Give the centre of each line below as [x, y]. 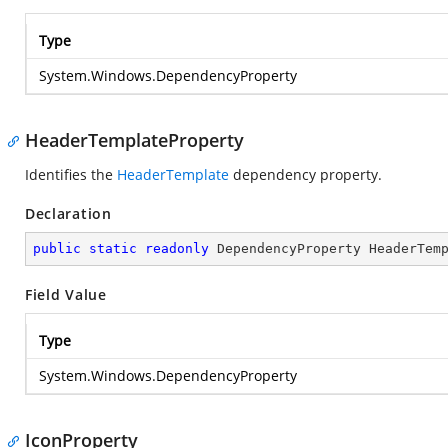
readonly [177, 248]
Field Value [66, 294]
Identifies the [71, 174]
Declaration [68, 213]
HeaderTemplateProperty [134, 140]
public [57, 248]
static [113, 248]
